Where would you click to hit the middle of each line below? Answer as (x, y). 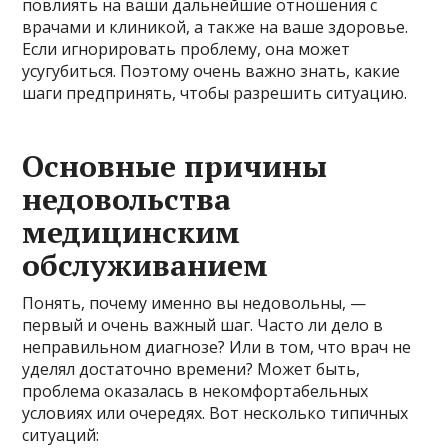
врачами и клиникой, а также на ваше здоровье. (215, 26)
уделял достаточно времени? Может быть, (191, 368)
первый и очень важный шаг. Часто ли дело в (203, 324)
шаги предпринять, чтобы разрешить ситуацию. (215, 92)
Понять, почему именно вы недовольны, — (194, 302)
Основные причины (175, 165)
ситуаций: (61, 434)
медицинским (131, 231)
